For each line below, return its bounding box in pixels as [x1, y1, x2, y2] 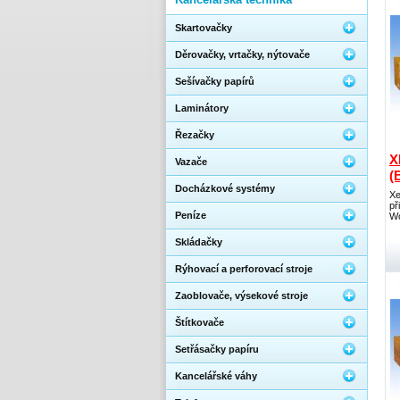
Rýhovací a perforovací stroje [175, 263, 312, 274]
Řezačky [175, 129, 214, 140]
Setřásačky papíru [175, 344, 259, 354]
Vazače [175, 156, 207, 167]
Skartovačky [175, 22, 232, 33]
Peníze [175, 210, 206, 221]
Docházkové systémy [175, 183, 275, 194]
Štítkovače [175, 317, 224, 328]
